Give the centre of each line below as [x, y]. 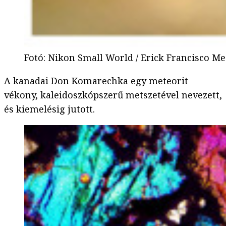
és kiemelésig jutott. [49, 109]
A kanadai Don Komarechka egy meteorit [96, 81]
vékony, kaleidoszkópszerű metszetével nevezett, [113, 95]
